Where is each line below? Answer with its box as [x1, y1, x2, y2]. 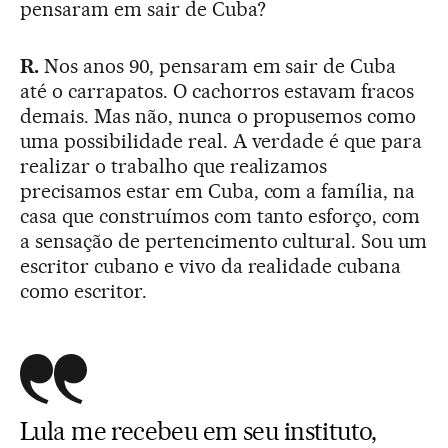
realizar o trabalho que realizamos [20, 153, 328, 178]
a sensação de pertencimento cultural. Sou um [20, 228, 428, 253]
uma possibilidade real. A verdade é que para [20, 128, 423, 153]
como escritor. [20, 278, 147, 303]
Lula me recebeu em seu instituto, [20, 415, 377, 446]
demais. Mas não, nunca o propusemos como [20, 103, 417, 128]
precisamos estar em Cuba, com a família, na [20, 178, 416, 203]
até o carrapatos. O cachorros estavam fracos [20, 78, 415, 103]
